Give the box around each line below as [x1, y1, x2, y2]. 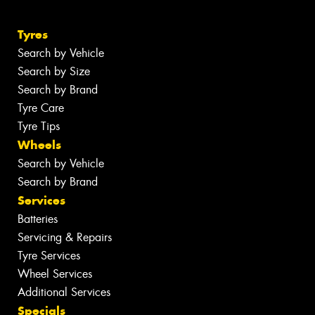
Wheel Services [18, 266, 92, 282]
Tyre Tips [18, 119, 60, 134]
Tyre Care [18, 101, 64, 116]
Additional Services [18, 285, 110, 300]
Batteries [18, 212, 58, 227]
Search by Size [18, 64, 90, 79]
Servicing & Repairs [18, 230, 112, 245]
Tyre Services [18, 248, 80, 264]
